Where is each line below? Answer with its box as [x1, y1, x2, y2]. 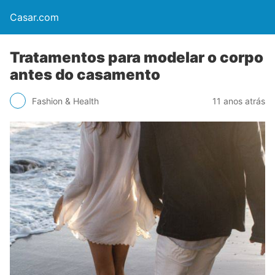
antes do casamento [10, 66, 160, 83]
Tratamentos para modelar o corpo [10, 48, 263, 66]
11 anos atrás [212, 95, 265, 106]
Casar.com [10, 11, 59, 23]
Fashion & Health [32, 95, 99, 106]
